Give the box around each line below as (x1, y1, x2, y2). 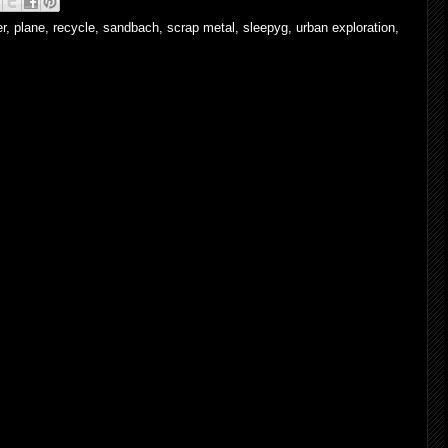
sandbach (103, 20, 159, 35)
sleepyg (243, 20, 288, 35)
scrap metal (167, 20, 235, 35)
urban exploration (296, 20, 395, 35)
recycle (53, 20, 95, 35)
